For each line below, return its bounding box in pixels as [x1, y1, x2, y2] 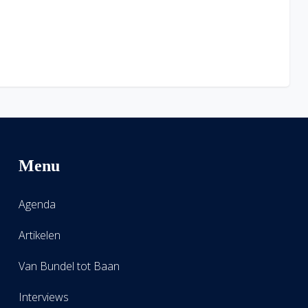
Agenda [19, 197, 56, 212]
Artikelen [19, 228, 61, 243]
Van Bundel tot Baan [19, 258, 120, 274]
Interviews [19, 289, 69, 305]
